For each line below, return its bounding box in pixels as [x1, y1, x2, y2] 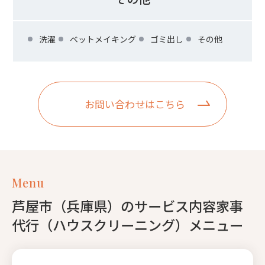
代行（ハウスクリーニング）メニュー [12, 214, 243, 235]
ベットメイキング [70, 33, 136, 45]
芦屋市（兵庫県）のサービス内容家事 [12, 195, 243, 216]
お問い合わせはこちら [84, 96, 185, 112]
